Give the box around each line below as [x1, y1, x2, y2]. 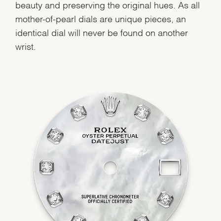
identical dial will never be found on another [15, 30, 188, 35]
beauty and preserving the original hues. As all [15, 2, 200, 7]
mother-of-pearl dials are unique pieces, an [15, 16, 186, 21]
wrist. [15, 43, 37, 48]
